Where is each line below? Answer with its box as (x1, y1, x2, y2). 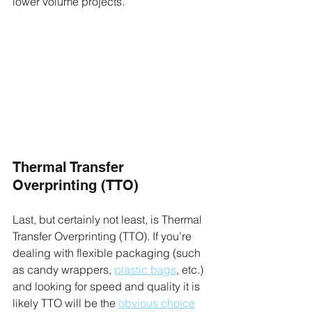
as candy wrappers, (13, 263, 114, 277)
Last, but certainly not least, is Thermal (13, 212, 205, 227)
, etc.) (176, 263, 206, 277)
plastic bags (114, 263, 176, 277)
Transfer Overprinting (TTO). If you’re (13, 229, 194, 244)
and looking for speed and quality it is (13, 279, 203, 294)
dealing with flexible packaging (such (13, 246, 203, 260)
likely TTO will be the (13, 296, 118, 311)
